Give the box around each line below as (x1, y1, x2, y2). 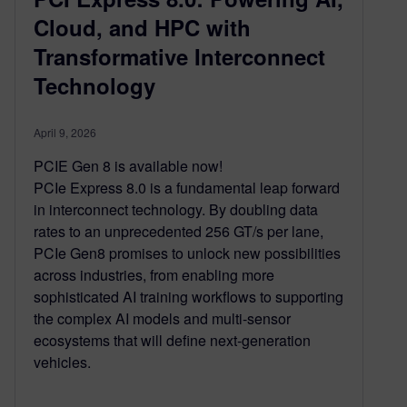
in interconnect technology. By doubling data (34, 199, 318, 221)
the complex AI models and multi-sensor (34, 308, 291, 330)
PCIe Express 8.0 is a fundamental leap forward (34, 177, 340, 199)
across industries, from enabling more (34, 264, 274, 286)
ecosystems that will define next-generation (34, 330, 311, 352)
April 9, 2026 (34, 124, 96, 141)
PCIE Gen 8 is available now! (34, 155, 223, 177)
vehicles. (34, 352, 91, 373)
